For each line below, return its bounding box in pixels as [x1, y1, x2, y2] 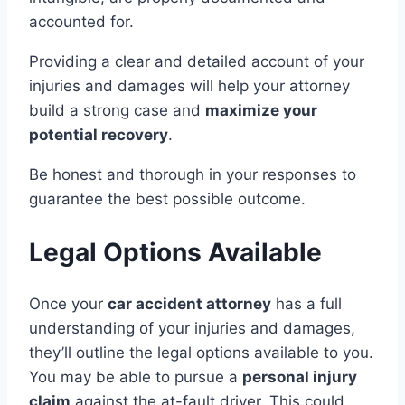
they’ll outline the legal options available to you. [29, 343, 373, 362]
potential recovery [29, 126, 168, 145]
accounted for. [29, 13, 134, 32]
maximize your [205, 101, 317, 120]
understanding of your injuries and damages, [29, 318, 355, 337]
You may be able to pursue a [29, 367, 242, 386]
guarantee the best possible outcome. [29, 190, 306, 209]
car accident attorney [108, 294, 271, 313]
